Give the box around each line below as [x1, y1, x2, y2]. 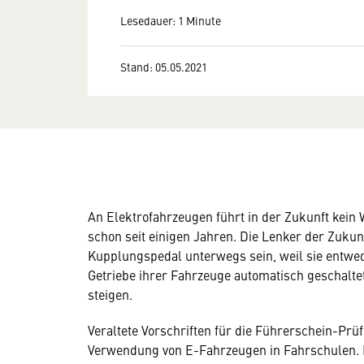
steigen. [88, 285, 132, 303]
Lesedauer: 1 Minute [120, 12, 221, 28]
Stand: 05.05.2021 [120, 58, 207, 75]
